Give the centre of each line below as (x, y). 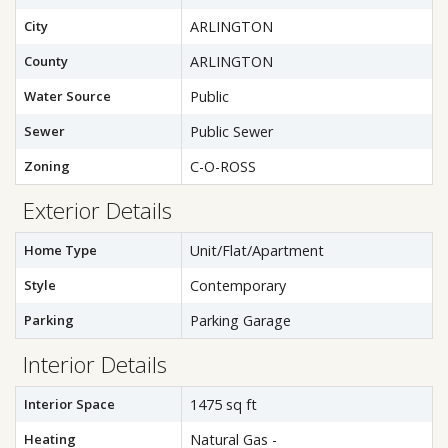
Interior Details (95, 364)
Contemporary (238, 285)
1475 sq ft (223, 404)
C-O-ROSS (223, 166)
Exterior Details (97, 210)
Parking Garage (240, 320)
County (46, 61)
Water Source (67, 96)
